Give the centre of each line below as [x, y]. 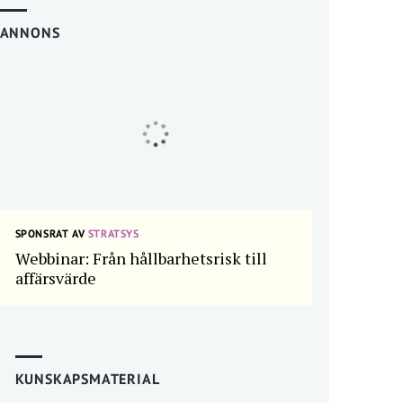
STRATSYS [112, 233]
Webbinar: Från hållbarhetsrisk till [141, 258]
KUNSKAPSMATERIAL [87, 379]
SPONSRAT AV [50, 233]
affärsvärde [55, 278]
